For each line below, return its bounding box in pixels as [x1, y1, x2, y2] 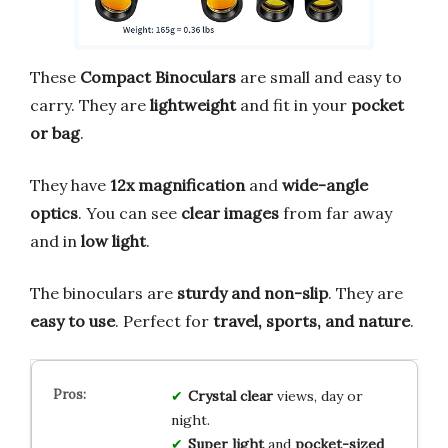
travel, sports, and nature [213, 310, 410, 331]
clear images [181, 202, 279, 223]
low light [81, 230, 146, 251]
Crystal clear [187, 386, 273, 405]
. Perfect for [115, 310, 213, 331]
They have [30, 174, 110, 195]
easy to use [30, 310, 115, 331]
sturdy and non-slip [177, 282, 328, 303]
